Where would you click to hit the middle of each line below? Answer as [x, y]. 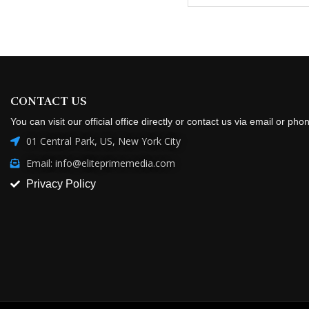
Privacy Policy [61, 127]
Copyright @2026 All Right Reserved [91, 267]
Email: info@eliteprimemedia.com [100, 106]
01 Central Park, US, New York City [103, 84]
